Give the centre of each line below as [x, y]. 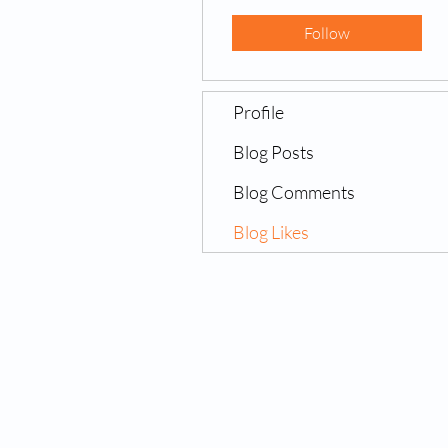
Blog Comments [294, 192]
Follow [327, 33]
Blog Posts [273, 152]
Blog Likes [271, 232]
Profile [258, 112]
